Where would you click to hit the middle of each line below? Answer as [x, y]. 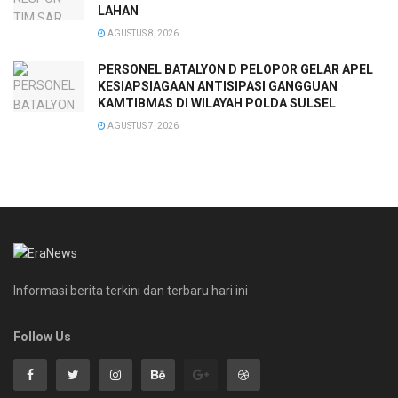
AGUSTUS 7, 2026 [142, 125]
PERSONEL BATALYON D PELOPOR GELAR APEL [235, 69]
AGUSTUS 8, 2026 [142, 33]
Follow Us [42, 337]
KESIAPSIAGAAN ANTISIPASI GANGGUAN [218, 86]
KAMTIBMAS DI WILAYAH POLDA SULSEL [217, 103]
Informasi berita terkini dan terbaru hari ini [131, 291]
